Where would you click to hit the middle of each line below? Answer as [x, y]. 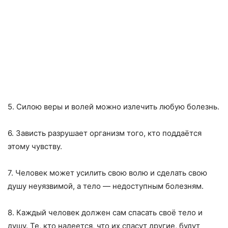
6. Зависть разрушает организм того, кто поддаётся [105, 133]
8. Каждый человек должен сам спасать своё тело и [105, 213]
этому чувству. [35, 147]
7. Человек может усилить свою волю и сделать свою [107, 173]
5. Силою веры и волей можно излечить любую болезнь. [113, 107]
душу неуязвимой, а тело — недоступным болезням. [106, 186]
